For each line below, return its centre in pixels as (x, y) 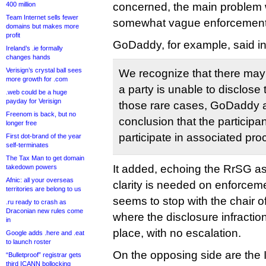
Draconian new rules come (45, 211)
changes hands (28, 57)
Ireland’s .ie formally (34, 48)
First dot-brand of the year (44, 136)
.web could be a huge (37, 92)
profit (13, 35)
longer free (21, 123)
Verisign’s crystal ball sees (44, 70)
